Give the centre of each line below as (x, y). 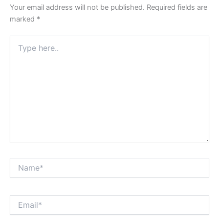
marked (23, 19)
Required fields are (177, 8)
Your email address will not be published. (77, 8)
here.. (18, 50)
